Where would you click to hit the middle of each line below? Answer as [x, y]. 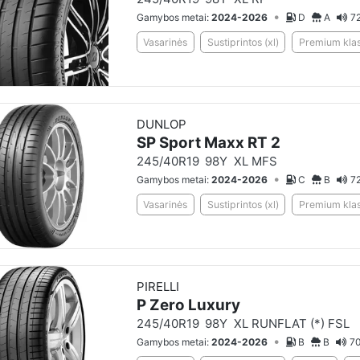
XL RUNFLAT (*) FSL [292, 323]
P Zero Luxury [188, 305]
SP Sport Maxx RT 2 [208, 142]
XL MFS [256, 161]
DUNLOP [161, 124]
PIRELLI [157, 286]
